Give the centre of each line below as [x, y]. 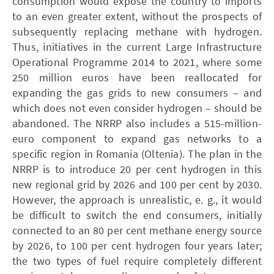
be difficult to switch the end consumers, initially [137, 215]
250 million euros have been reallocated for [137, 77]
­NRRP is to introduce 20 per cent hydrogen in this [137, 169]
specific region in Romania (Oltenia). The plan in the [137, 154]
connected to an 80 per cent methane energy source [137, 230]
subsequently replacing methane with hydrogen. [137, 31]
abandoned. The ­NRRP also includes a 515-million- [137, 123]
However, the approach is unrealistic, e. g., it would [137, 199]
